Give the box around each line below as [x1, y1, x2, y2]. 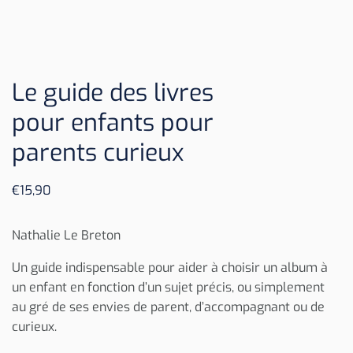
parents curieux [12, 136, 184, 169]
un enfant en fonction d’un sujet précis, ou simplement [12, 278, 325, 295]
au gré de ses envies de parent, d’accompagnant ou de [12, 298, 325, 315]
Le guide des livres [12, 76, 214, 109]
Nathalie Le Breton [12, 226, 121, 243]
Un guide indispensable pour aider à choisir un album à [12, 258, 328, 276]
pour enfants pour [12, 106, 214, 139]
